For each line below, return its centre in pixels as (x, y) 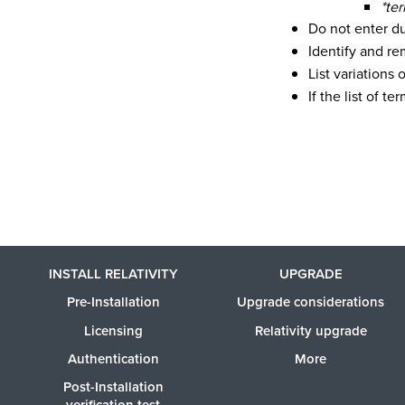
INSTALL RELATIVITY (113, 274)
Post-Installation (113, 387)
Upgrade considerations (311, 302)
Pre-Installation (113, 302)
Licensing (113, 330)
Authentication (113, 358)
